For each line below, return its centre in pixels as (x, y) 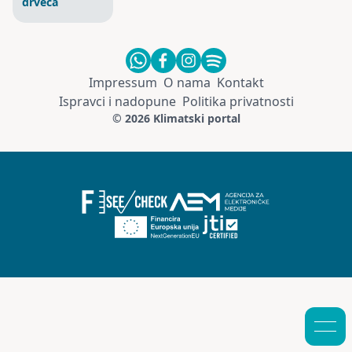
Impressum (123, 82)
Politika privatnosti (238, 101)
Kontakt (240, 82)
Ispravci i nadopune (117, 101)
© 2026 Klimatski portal (176, 118)
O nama (187, 82)
